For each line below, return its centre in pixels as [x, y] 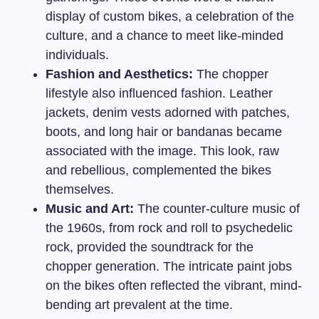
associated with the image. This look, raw [162, 151]
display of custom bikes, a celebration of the [170, 16]
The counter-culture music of [217, 209]
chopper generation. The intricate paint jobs [169, 266]
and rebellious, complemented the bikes [158, 170]
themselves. [80, 189]
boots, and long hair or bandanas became [164, 132]
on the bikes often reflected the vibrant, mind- [174, 286]
